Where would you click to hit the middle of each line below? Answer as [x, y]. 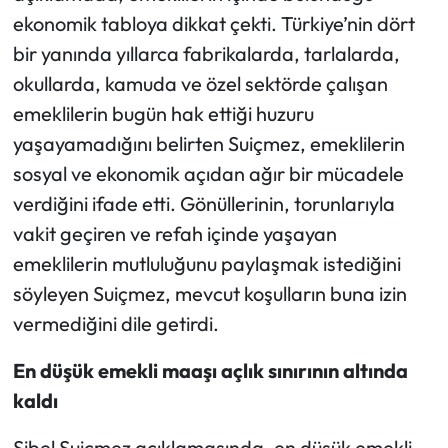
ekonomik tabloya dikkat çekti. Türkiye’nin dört [213, 24]
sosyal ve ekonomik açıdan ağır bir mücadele [208, 174]
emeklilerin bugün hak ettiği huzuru [163, 114]
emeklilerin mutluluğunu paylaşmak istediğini [206, 264]
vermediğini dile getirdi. [115, 324]
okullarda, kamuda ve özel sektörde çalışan [200, 84]
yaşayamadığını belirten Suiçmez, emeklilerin [208, 144]
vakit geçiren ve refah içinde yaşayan [174, 234]
